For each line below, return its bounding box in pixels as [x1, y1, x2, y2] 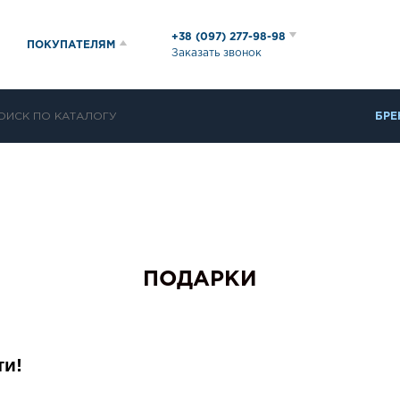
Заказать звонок [171, 47, 262, 58]
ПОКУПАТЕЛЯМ [27, 39, 115, 50]
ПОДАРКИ [143, 270, 257, 289]
